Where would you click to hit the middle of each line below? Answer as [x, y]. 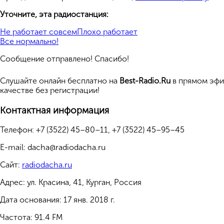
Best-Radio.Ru [145, 81]
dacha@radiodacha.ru [66, 147]
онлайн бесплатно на [79, 81]
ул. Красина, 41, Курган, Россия [84, 182]
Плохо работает [107, 32]
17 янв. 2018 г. [89, 200]
